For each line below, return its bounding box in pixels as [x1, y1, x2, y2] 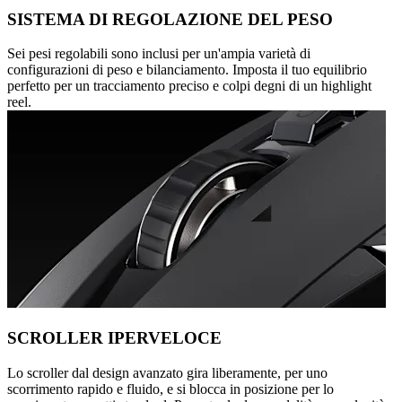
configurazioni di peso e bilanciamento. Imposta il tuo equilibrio [7, 62, 367, 78]
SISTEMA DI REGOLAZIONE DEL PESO [7, 9, 333, 29]
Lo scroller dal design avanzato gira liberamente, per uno [7, 364, 328, 380]
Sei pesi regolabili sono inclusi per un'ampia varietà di [7, 46, 310, 62]
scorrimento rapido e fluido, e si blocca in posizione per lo [7, 380, 334, 397]
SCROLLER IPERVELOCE [7, 328, 222, 348]
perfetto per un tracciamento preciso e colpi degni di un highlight [7, 78, 371, 94]
